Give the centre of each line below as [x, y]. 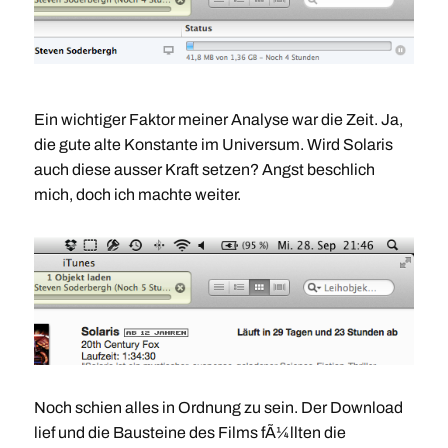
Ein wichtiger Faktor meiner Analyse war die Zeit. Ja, [218, 120]
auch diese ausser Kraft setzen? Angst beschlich [204, 170]
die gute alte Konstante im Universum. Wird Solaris [213, 145]
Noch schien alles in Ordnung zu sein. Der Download [218, 408]
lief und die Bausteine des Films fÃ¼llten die [189, 433]
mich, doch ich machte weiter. [137, 195]
